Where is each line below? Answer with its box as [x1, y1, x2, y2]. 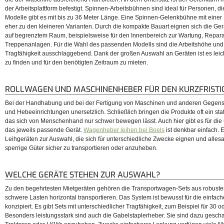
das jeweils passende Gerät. [5, 126, 83, 134]
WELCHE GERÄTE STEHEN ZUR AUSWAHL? [5, 169, 160, 180]
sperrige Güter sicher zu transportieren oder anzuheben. [5, 144, 157, 152]
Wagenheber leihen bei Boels [83, 126, 164, 134]
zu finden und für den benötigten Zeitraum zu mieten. [5, 59, 148, 66]
